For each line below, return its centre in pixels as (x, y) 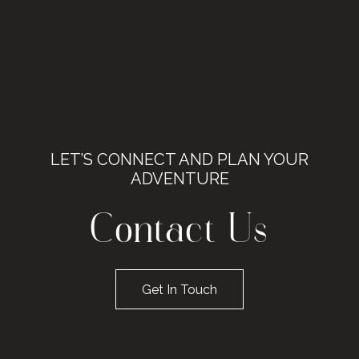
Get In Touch (179, 290)
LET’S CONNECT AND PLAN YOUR (179, 160)
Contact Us (179, 234)
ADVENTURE (179, 179)
